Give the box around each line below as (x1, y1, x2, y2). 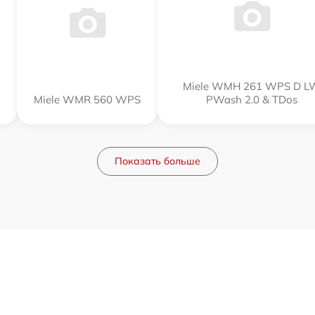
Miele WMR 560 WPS (33, 93, 141, 106)
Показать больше (115, 155, 200, 167)
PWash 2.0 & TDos (205, 93, 297, 106)
